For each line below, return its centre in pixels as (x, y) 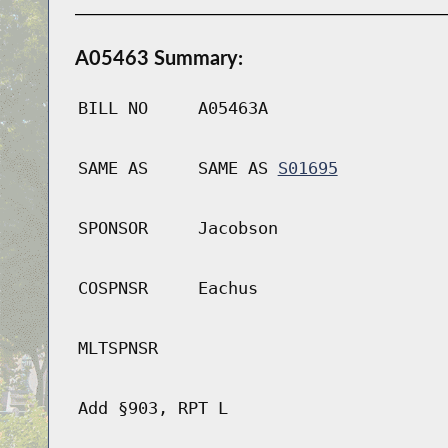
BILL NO (112, 108)
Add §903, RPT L (152, 408)
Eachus (227, 288)
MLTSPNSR (117, 348)
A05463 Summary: (158, 57)
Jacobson (237, 228)
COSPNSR (112, 288)
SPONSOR (112, 228)
